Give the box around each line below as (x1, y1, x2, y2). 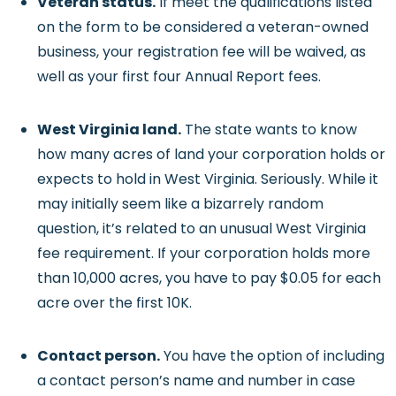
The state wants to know (181, 118, 357, 140)
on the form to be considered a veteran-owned (37, 16, 369, 37)
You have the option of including (160, 345, 385, 366)
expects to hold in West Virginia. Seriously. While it (37, 168, 378, 189)
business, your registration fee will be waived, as (37, 41, 366, 62)
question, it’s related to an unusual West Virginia (37, 217, 366, 239)
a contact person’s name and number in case (37, 369, 355, 391)
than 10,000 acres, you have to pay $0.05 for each (37, 267, 381, 288)
